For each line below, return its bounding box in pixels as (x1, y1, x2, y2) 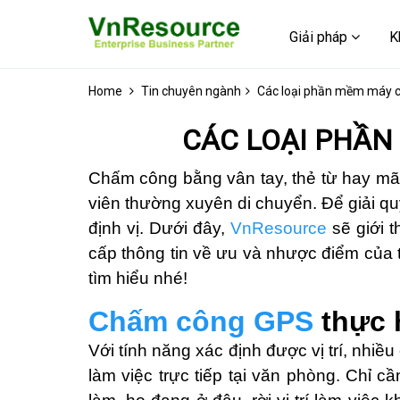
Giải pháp (289, 29, 351, 46)
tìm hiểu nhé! (88, 269, 187, 287)
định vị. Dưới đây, (88, 219, 230, 237)
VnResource (230, 219, 327, 237)
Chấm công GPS (88, 305, 313, 337)
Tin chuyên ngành (141, 84, 241, 98)
